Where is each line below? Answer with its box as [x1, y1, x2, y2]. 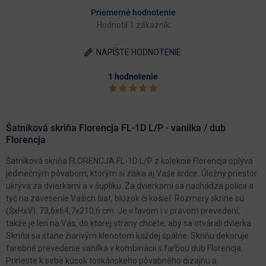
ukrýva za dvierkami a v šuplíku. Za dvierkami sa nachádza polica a [6, 180, 254, 191]
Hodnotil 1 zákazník [96, 20, 170, 30]
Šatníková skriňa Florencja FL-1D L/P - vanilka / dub [6, 122, 226, 134]
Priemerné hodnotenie [90, 7, 176, 17]
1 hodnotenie [108, 71, 158, 81]
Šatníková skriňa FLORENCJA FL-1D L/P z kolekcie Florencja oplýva [6, 156, 253, 166]
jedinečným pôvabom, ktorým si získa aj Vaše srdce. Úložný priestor [6, 168, 257, 178]
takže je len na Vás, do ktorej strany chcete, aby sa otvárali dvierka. [6, 218, 253, 228]
